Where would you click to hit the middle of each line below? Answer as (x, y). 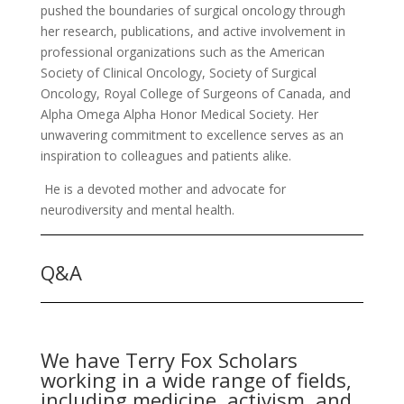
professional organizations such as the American (182, 51)
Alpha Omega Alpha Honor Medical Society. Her (179, 114)
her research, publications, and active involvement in (193, 31)
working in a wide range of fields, (196, 379)
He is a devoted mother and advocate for (163, 188)
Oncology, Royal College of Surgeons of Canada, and (195, 93)
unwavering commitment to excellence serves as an (192, 134)
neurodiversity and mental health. (137, 209)
